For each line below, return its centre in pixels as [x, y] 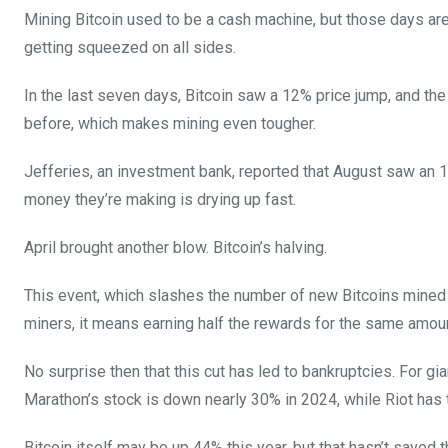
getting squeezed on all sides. [130, 47]
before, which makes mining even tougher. [172, 123]
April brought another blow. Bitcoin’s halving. [177, 247]
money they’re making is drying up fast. [160, 199]
